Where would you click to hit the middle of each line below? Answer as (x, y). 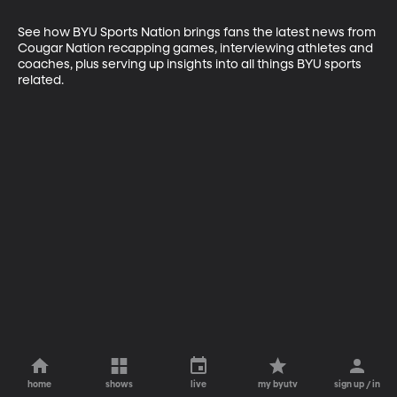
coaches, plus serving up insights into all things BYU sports (191, 64)
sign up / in (358, 385)
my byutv (278, 385)
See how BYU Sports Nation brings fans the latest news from (198, 32)
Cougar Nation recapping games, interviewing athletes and (197, 48)
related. (41, 80)
